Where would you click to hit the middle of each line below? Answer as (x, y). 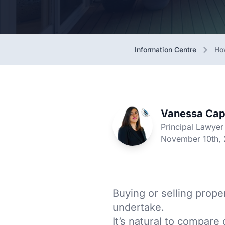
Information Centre (165, 49)
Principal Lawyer (192, 127)
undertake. (138, 207)
